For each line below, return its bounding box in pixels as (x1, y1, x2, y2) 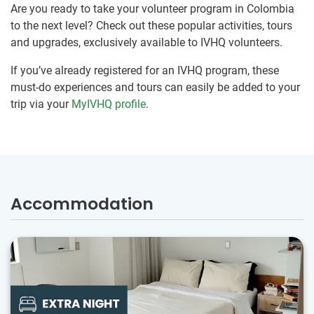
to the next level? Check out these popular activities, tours (11, 19, 292, 33)
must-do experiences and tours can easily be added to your (11, 81, 300, 95)
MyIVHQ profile (71, 97, 146, 111)
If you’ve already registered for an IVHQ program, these (11, 64, 279, 78)
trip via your (11, 97, 71, 111)
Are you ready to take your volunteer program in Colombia (11, 2, 294, 16)
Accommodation (11, 192, 153, 216)
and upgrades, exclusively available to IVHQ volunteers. (11, 36, 282, 50)
